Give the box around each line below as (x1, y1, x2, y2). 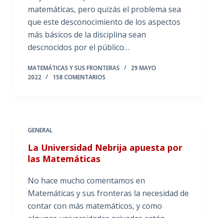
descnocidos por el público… (27, 42, 129, 53)
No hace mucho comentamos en (27, 175, 145, 186)
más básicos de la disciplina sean (27, 29, 146, 40)
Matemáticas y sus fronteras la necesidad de (27, 188, 189, 199)
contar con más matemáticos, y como (27, 200, 162, 211)
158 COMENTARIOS (52, 73, 106, 81)
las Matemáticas (27, 153, 100, 164)
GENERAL (27, 126, 53, 134)
